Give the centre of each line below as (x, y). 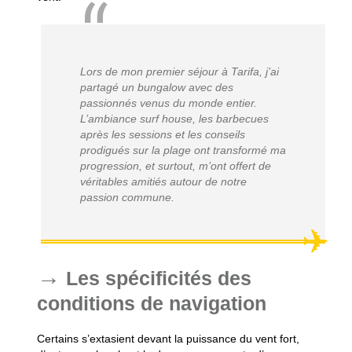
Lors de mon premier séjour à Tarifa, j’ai (179, 71)
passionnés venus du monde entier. (168, 103)
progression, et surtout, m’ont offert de (175, 165)
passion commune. (127, 197)
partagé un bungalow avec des (156, 87)
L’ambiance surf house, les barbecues (174, 118)
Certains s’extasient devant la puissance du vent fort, (168, 338)
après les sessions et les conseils (162, 134)
